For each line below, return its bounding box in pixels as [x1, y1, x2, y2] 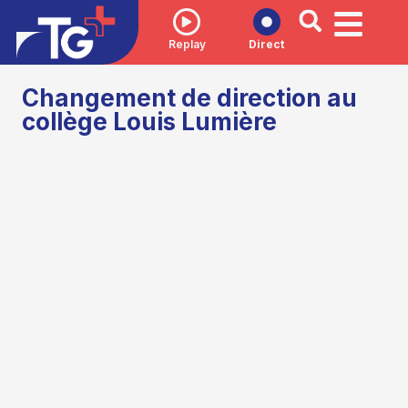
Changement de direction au [22, 84, 358, 113]
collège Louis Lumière [22, 107, 278, 137]
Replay [168, 36, 206, 51]
